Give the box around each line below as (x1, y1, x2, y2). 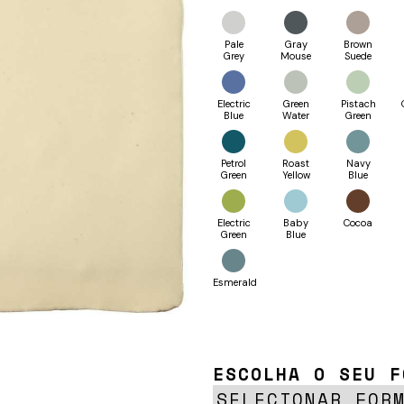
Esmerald (213, 276, 257, 289)
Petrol (221, 157, 246, 170)
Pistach (340, 97, 376, 111)
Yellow (281, 169, 310, 182)
